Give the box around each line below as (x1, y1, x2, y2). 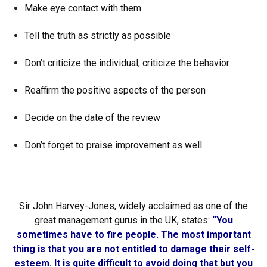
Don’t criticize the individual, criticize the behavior (24, 57, 229, 69)
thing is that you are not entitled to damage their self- (13, 243, 254, 254)
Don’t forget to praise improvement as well (24, 139, 202, 151)
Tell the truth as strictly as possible (24, 30, 171, 41)
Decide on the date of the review (24, 112, 160, 123)
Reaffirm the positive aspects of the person (24, 85, 206, 96)
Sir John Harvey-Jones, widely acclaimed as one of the (19, 200, 248, 212)
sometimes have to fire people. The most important (16, 229, 251, 240)
